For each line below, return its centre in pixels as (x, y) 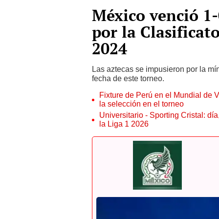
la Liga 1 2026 (124, 124)
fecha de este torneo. (128, 78)
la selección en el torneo (142, 104)
